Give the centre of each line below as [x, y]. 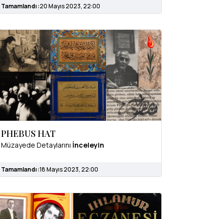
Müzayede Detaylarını [37, 145]
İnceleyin [88, 145]
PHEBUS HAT [28, 133]
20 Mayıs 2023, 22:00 [70, 6]
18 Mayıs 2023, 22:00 [69, 169]
